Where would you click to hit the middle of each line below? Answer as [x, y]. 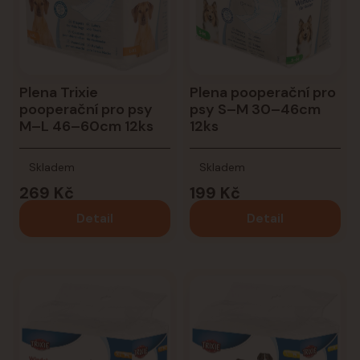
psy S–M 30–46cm [255, 109]
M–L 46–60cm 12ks [86, 126]
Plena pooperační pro [262, 92]
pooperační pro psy [86, 109]
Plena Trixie [59, 92]
